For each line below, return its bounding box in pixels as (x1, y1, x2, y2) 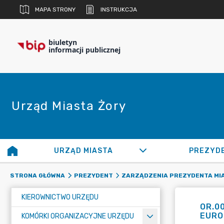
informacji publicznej (48, 45, 120, 54)
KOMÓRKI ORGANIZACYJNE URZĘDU (21, 212, 134, 220)
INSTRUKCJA (100, 6, 137, 13)
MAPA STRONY (35, 6, 75, 13)
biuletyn (48, 37, 77, 47)
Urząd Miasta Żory (11, 99, 126, 113)
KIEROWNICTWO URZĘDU (21, 193, 98, 201)
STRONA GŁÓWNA (10, 172, 65, 179)
